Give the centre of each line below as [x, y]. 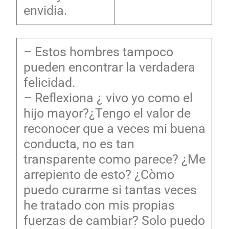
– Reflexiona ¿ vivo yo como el [108, 98]
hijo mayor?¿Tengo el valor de [107, 113]
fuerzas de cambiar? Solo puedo [114, 220]
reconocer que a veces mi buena [114, 128]
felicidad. [49, 82]
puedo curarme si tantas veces [110, 190]
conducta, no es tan [79, 144]
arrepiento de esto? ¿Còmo [99, 174]
